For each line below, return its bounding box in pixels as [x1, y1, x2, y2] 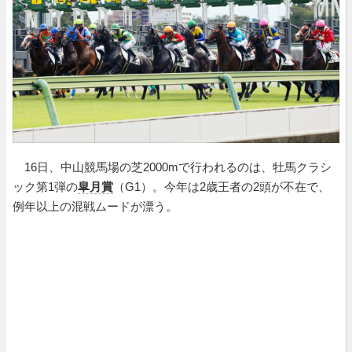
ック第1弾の [13, 179, 78, 193]
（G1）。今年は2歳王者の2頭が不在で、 [113, 179, 330, 193]
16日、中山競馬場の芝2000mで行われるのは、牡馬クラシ [13, 159, 332, 174]
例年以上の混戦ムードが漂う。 [13, 199, 178, 213]
